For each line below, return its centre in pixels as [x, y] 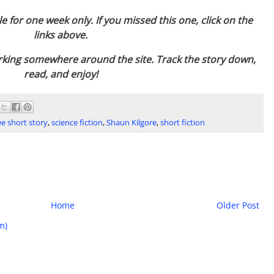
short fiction [183, 122]
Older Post [238, 205]
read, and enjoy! [61, 74]
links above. [61, 35]
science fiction [77, 122]
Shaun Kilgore [131, 122]
